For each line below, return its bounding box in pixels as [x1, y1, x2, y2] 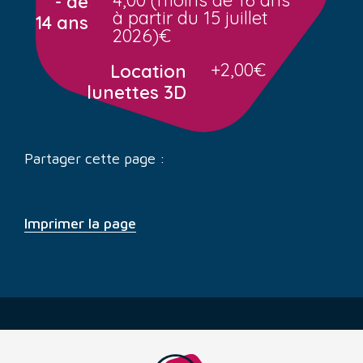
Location [110, 59, 186, 83]
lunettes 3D [87, 80, 186, 104]
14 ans [36, 11, 89, 34]
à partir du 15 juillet [113, 6, 269, 29]
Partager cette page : [24, 150, 165, 168]
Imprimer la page [24, 215, 136, 233]
